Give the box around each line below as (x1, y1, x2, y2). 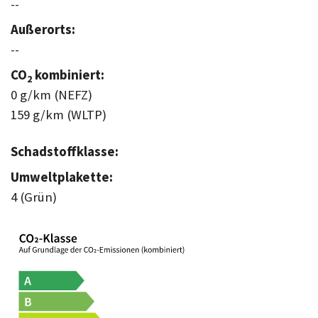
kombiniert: (32, 67, 104, 84)
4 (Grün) (11, 189, 57, 206)
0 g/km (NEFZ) (11, 87, 92, 104)
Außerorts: (11, 21, 75, 38)
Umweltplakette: (11, 169, 113, 186)
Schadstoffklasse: (11, 143, 119, 160)
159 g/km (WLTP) (11, 106, 106, 124)
